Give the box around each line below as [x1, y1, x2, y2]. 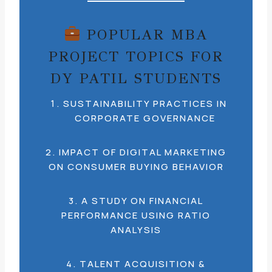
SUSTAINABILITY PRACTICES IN [63, 97, 227, 110]
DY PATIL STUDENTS [50, 69, 222, 87]
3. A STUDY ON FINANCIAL [69, 194, 203, 207]
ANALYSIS [110, 223, 161, 236]
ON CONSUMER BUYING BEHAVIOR [48, 160, 224, 173]
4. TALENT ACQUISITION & [66, 257, 206, 270]
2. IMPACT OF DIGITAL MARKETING [46, 146, 226, 158]
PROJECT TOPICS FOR [49, 47, 223, 66]
